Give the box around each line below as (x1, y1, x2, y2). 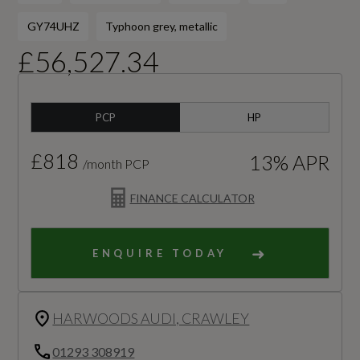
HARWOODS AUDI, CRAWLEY (52, 309, 250, 328)
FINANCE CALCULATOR (129, 190, 255, 205)
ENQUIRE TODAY (92, 247, 228, 260)
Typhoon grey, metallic (104, 19, 218, 34)
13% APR (248, 150, 329, 175)
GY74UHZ (27, 19, 80, 34)
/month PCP (83, 156, 150, 172)
